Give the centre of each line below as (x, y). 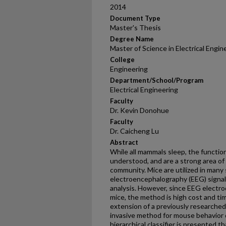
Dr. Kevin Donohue (139, 110)
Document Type (135, 18)
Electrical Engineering (144, 90)
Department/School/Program (157, 80)
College (122, 60)
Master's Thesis (135, 27)
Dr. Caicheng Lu (134, 131)
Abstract (124, 142)
